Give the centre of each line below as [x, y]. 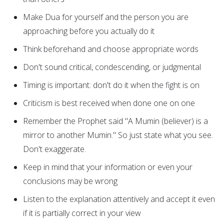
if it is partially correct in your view [82, 213]
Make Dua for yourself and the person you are [106, 17]
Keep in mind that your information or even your [108, 167]
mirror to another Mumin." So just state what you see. [118, 135]
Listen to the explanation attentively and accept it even [119, 199]
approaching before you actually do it [89, 31]
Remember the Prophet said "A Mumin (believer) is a [115, 121]
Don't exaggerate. [54, 149]
